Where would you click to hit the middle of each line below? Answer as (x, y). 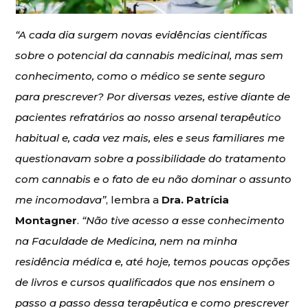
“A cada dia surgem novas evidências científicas (142, 34)
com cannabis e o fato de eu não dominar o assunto (154, 179)
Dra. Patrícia (196, 199)
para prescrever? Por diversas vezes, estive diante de (153, 96)
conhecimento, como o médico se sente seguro (141, 76)
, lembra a (134, 199)
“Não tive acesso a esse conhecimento (184, 220)
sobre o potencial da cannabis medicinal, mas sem (150, 55)
